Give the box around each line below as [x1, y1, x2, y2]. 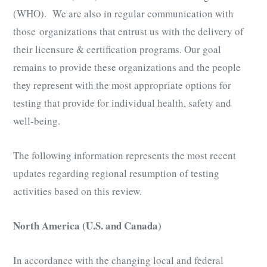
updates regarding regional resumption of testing [13, 166, 219, 180]
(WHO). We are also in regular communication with [13, 6, 234, 20]
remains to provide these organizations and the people [13, 60, 241, 74]
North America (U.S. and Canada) [13, 218, 162, 234]
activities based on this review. [13, 184, 142, 198]
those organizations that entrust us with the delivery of [13, 24, 244, 38]
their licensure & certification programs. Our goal [13, 42, 221, 56]
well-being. [13, 113, 60, 128]
